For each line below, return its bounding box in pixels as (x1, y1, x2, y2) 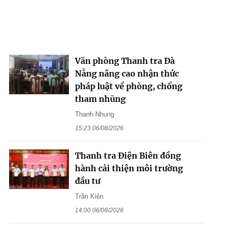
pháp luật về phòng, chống (74, 81, 182, 91)
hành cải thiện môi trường (74, 163, 183, 173)
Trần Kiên (74, 192, 103, 200)
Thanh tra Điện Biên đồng (74, 150, 181, 161)
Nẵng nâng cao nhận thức (74, 68, 179, 79)
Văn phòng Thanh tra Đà (74, 55, 175, 66)
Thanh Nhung (74, 110, 114, 118)
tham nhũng (74, 93, 126, 104)
